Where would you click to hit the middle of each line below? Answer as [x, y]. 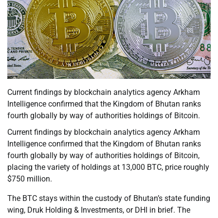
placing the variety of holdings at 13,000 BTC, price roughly [108, 167]
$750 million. [30, 179]
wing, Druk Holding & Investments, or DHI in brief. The [99, 210]
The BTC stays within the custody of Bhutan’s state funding [109, 199]
